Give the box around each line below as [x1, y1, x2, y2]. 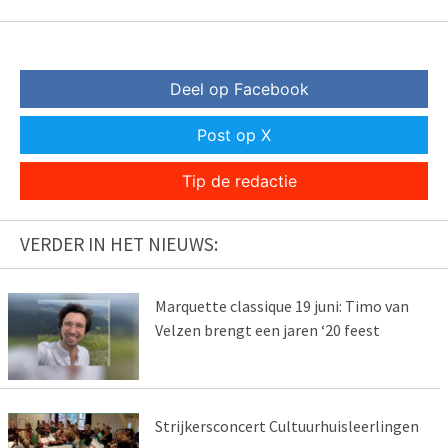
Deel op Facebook [169, 79, 309, 100]
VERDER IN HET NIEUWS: [20, 232, 218, 257]
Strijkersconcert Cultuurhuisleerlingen [154, 415, 419, 436]
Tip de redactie [181, 171, 297, 192]
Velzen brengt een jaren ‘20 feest [154, 320, 380, 341]
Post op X [197, 125, 271, 146]
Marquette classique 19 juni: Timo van [154, 296, 409, 317]
